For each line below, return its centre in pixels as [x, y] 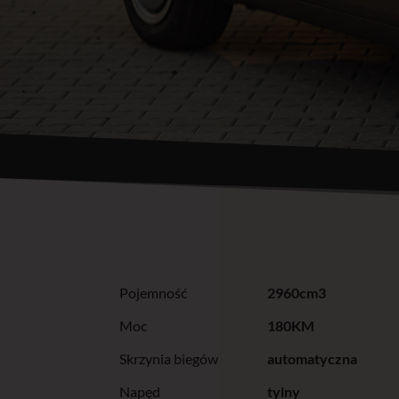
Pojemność [154, 292]
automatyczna [313, 358]
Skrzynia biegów [169, 358]
